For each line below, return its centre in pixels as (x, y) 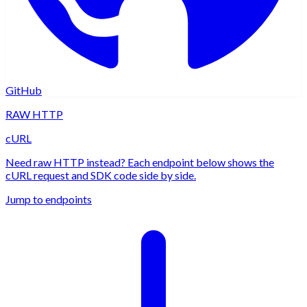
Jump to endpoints (49, 199)
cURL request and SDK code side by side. (101, 175)
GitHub (24, 90)
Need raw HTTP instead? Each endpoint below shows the (140, 162)
